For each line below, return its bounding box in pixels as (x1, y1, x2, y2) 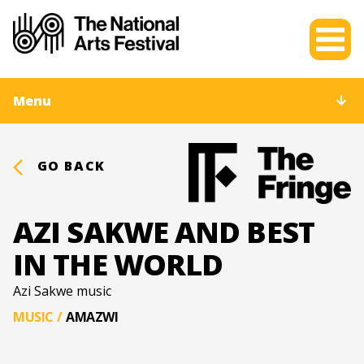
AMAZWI (66, 307, 119, 326)
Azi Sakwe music (13, 281, 111, 300)
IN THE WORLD (13, 244, 223, 284)
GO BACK (32, 157, 106, 175)
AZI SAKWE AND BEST (13, 211, 314, 252)
